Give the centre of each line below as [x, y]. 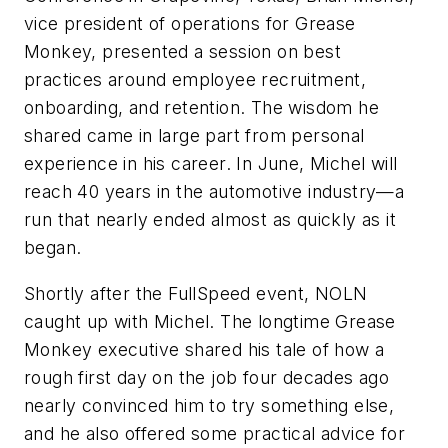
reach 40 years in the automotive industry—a [214, 192]
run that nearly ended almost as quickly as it [210, 220]
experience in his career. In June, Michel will [211, 164]
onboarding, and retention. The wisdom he [201, 108]
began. [53, 248]
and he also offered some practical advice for [214, 433]
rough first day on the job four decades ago [207, 377]
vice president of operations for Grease [190, 24]
